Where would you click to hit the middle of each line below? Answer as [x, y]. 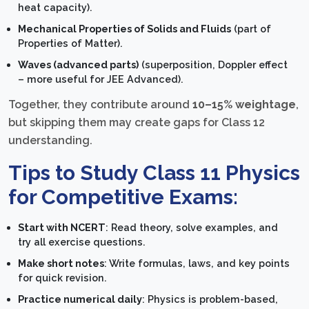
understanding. [50, 141]
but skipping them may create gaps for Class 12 [137, 123]
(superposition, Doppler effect [213, 65]
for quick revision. [63, 278]
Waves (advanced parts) [79, 65]
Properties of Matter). [71, 43]
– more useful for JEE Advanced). [101, 79]
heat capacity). [56, 8]
